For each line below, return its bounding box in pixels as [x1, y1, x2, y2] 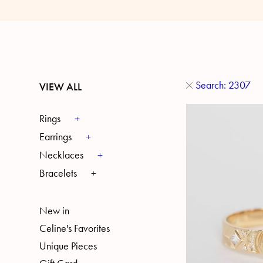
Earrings [39, 130, 72, 143]
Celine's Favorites [39, 222, 110, 235]
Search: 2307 [195, 78, 251, 92]
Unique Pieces [39, 240, 97, 252]
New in [39, 204, 70, 217]
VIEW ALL [39, 80, 82, 93]
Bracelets [39, 167, 77, 180]
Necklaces [39, 149, 84, 161]
